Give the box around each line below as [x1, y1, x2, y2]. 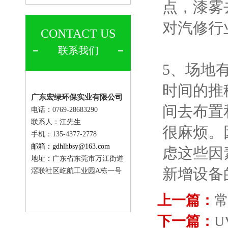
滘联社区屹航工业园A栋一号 [31, 167, 122, 175]
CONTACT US [41, 27, 116, 40]
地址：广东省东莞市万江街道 [31, 155, 124, 162]
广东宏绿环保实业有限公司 [31, 93, 123, 101]
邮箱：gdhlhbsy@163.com [31, 142, 110, 150]
